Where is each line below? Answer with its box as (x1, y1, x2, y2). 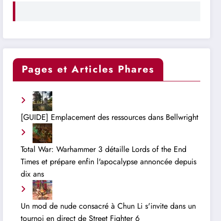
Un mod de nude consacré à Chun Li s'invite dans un (21, 200, 196, 212)
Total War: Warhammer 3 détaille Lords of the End (21, 144, 187, 155)
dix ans (21, 168, 44, 180)
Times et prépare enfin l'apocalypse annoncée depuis (21, 156, 197, 168)
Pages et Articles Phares (22, 62, 155, 77)
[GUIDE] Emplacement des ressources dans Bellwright (21, 111, 199, 123)
